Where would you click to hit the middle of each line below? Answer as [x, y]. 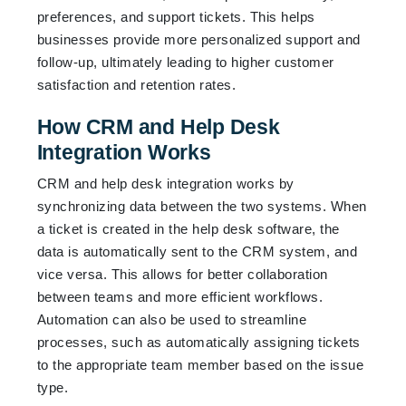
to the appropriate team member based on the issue [200, 364]
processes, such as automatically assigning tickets [198, 342]
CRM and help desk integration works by [165, 183]
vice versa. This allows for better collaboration [182, 274]
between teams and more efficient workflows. [180, 296]
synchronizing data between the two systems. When [202, 206]
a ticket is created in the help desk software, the [188, 228]
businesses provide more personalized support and [198, 39]
